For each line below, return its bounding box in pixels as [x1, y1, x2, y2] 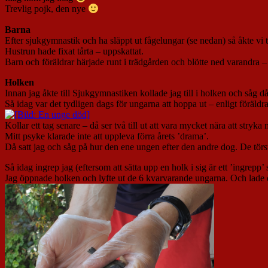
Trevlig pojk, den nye [5, 4, 88, 14]
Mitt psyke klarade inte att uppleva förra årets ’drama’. [5, 130, 209, 141]
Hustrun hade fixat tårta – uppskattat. [5, 45, 144, 56]
